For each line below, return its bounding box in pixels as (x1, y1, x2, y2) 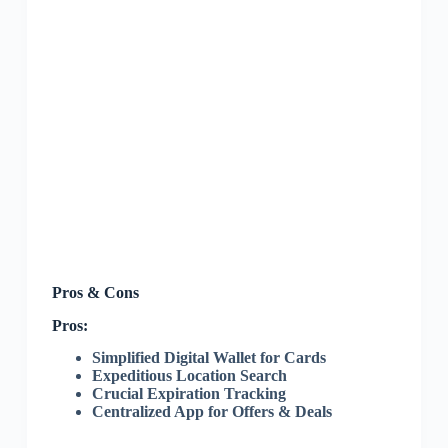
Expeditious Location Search (91, 367, 287, 385)
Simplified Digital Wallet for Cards (91, 349, 326, 367)
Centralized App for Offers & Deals (91, 403, 332, 421)
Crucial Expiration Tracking (91, 385, 286, 403)
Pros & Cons (51, 283, 139, 301)
